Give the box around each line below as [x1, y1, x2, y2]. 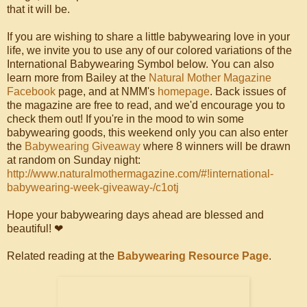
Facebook [7, 85, 56, 97]
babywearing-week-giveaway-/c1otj [7, 181, 179, 193]
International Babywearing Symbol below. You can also [7, 58, 274, 70]
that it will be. [7, 3, 70, 15]
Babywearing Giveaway [25, 140, 140, 152]
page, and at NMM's [56, 85, 158, 97]
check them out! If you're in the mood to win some [7, 112, 244, 125]
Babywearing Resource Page [117, 249, 269, 262]
